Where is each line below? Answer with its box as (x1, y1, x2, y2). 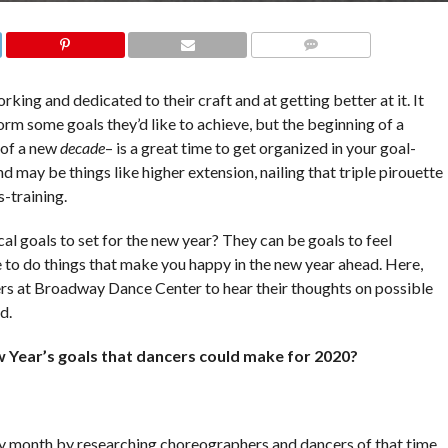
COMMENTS (282, 62, 350, 76)
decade (59, 138, 105, 158)
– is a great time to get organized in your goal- (104, 138, 416, 158)
